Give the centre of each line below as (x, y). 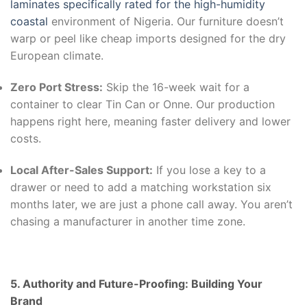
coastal (29, 22)
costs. (26, 138)
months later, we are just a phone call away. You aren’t (151, 204)
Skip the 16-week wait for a (176, 87)
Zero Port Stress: (57, 87)
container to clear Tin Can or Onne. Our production (143, 104)
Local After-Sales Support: (82, 170)
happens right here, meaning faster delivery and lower (150, 121)
